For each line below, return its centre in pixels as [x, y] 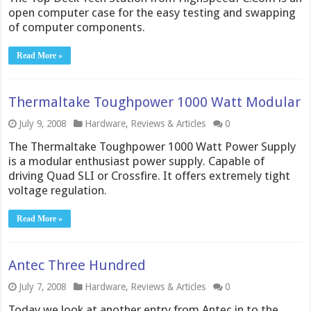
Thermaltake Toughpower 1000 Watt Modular [155, 102]
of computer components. [77, 27]
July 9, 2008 [43, 124]
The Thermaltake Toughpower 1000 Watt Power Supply [152, 146]
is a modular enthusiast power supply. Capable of [137, 161]
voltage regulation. [58, 190]
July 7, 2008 [43, 287]
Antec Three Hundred [77, 265]
